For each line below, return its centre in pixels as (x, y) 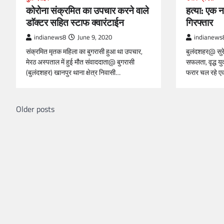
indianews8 (50, 37)
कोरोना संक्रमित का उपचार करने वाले (87, 10)
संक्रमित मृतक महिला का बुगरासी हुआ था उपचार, (84, 51)
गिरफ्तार (199, 22)
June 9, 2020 (95, 37)
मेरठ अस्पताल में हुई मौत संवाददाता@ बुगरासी (80, 62)
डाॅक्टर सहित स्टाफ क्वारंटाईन (75, 22)
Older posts (35, 109)
